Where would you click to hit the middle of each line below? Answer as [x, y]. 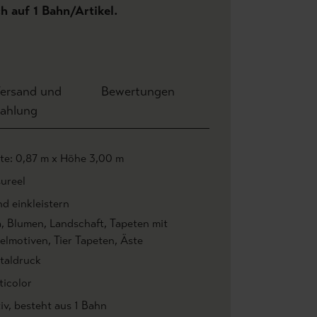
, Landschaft [74, 223]
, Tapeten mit [136, 223]
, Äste [129, 240]
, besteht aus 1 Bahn [58, 305]
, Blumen [23, 223]
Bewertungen [138, 91]
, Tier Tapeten [81, 240]
